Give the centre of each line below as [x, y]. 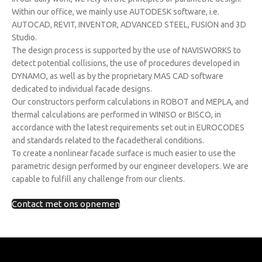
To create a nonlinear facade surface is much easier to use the [124, 153]
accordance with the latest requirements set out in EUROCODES [128, 127]
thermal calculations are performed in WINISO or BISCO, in [117, 114]
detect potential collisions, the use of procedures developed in [126, 63]
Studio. [25, 37]
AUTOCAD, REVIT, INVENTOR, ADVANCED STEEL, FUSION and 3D [129, 24]
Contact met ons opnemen [66, 204]
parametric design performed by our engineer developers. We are [130, 166]
